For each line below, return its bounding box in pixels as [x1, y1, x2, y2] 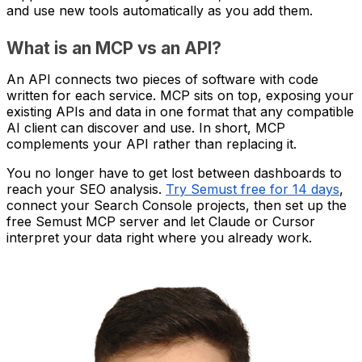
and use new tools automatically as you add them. [6, 2, 313, 19]
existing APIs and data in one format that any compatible [6, 103, 354, 120]
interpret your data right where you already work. [6, 229, 312, 246]
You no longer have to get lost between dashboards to [6, 164, 342, 181]
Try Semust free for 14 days [166, 180, 339, 197]
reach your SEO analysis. [6, 180, 166, 197]
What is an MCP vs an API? [6, 37, 221, 58]
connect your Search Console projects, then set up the [6, 196, 347, 213]
